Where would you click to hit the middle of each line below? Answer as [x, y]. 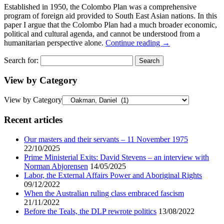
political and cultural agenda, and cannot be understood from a [102, 33]
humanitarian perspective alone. [55, 42]
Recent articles [33, 119]
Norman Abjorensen [56, 166]
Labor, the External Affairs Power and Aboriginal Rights [113, 175]
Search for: [21, 60]
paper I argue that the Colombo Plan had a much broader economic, [110, 24]
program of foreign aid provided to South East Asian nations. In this [110, 15]
